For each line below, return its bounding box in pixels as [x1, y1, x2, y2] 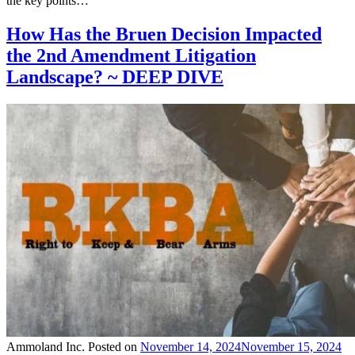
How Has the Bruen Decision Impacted [6, 24, 322, 45]
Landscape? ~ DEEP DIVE [6, 67, 223, 88]
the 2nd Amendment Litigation [6, 45, 256, 67]
